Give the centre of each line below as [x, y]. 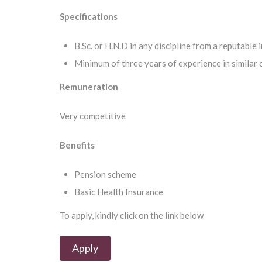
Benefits [77, 145]
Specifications [89, 16]
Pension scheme [105, 174]
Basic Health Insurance [119, 192]
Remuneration [89, 87]
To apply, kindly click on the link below [132, 215]
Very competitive [93, 116]
